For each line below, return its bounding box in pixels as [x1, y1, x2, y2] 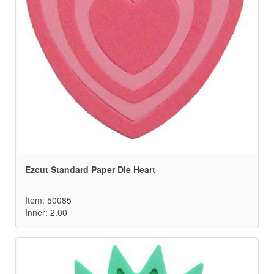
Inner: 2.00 [25, 206, 67, 219]
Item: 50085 [25, 194, 72, 207]
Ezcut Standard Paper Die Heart [25, 163, 155, 176]
